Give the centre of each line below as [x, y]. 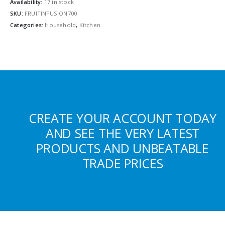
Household [61, 25]
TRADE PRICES [123, 163]
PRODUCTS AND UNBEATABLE [123, 148]
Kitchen [90, 25]
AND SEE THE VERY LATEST [123, 133]
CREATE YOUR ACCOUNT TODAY [123, 118]
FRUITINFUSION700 [51, 13]
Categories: [28, 25]
